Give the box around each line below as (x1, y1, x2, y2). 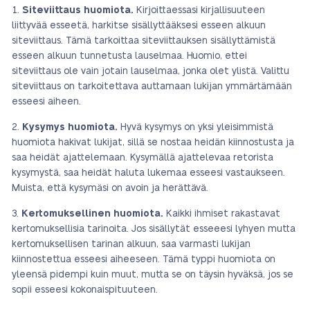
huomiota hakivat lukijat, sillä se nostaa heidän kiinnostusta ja (12, 138, 294, 147)
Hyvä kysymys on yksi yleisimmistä (118, 122, 273, 132)
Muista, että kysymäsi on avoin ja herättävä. (12, 183, 208, 193)
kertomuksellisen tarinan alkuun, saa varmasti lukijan (12, 239, 250, 249)
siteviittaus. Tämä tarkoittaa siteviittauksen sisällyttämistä (12, 36, 275, 46)
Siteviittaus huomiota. (22, 6, 134, 15)
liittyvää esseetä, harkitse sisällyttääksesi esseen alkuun (12, 21, 266, 30)
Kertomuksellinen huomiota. (21, 209, 163, 219)
